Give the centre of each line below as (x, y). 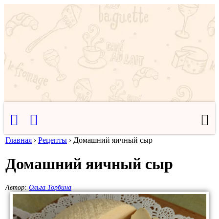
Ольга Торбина (50, 187)
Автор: (17, 187)
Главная (19, 140)
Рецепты (53, 140)
